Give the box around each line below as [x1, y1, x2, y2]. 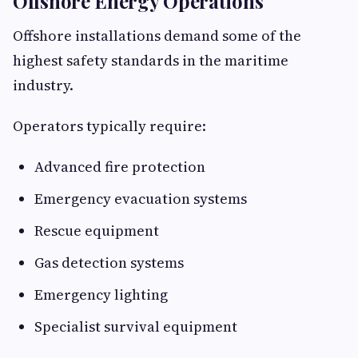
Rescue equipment [34, 221, 159, 241]
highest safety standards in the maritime [13, 50, 288, 71]
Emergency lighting [34, 284, 168, 305]
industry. [13, 75, 74, 96]
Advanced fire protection [34, 157, 205, 177]
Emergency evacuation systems [34, 189, 247, 209]
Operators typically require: [13, 116, 206, 137]
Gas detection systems [34, 253, 184, 273]
